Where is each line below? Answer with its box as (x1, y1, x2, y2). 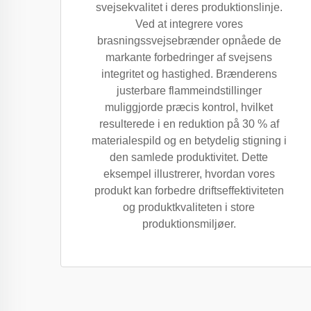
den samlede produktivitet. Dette (110, 151, 268, 163)
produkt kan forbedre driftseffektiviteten (94, 185, 284, 196)
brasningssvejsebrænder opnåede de (96, 35, 281, 47)
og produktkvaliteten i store (123, 201, 255, 213)
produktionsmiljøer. (142, 218, 236, 230)
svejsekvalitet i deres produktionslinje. (95, 1, 283, 13)
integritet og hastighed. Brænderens (101, 68, 277, 80)
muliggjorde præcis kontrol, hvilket (105, 101, 273, 113)
